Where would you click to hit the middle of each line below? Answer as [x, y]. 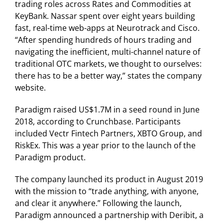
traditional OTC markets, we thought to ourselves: [108, 64]
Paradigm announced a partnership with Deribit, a [109, 215]
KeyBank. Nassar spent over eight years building [105, 16]
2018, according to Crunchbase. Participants [98, 122]
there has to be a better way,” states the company [108, 76]
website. [30, 88]
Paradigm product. [50, 158]
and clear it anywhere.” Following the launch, [98, 203]
